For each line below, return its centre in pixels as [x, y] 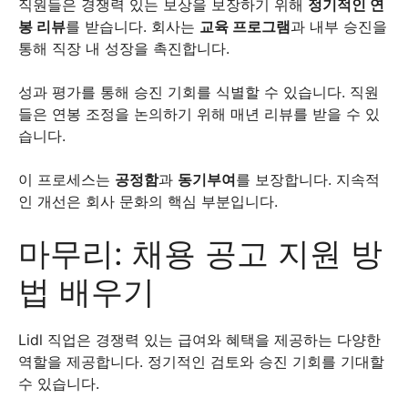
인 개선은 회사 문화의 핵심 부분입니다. [148, 201]
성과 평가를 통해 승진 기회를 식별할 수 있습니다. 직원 [199, 92]
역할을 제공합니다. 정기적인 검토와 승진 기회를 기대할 [201, 362]
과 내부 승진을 [339, 26]
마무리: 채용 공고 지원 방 [200, 253]
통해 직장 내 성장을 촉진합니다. [126, 48]
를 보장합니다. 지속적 [308, 179]
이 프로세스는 [66, 179]
